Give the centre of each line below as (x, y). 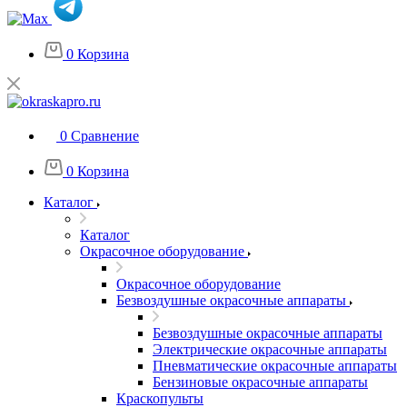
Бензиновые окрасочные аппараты (260, 382)
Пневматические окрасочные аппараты (275, 366)
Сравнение (105, 136)
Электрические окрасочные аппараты (270, 349)
